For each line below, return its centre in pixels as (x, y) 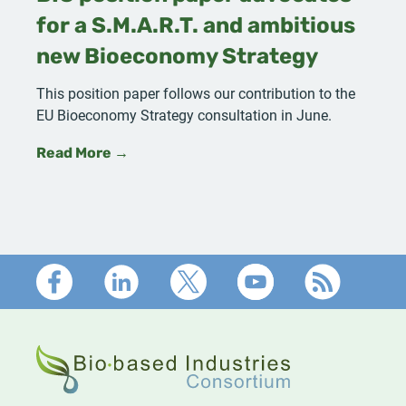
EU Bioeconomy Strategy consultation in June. (184, 115)
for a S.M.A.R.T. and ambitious (196, 28)
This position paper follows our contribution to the (196, 93)
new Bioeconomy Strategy (177, 58)
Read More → (82, 155)
